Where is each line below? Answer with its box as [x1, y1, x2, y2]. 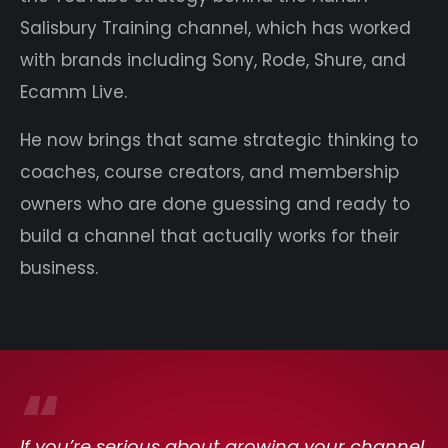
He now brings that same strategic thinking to [20, 127, 418, 152]
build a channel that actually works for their [20, 223, 399, 248]
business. [20, 255, 98, 280]
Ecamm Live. [20, 79, 127, 104]
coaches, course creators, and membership [20, 159, 399, 184]
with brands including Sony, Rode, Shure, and [20, 47, 406, 72]
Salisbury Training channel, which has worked [20, 15, 411, 40]
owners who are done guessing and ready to [20, 191, 410, 216]
